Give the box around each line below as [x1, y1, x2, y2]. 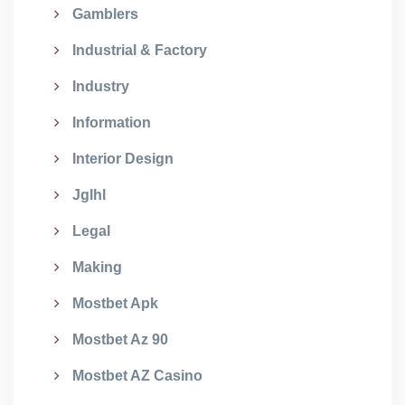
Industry [72, 79, 129, 94]
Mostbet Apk [72, 296, 158, 311]
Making [72, 259, 122, 275]
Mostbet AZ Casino [72, 368, 202, 383]
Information [72, 115, 151, 130]
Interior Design [72, 151, 174, 166]
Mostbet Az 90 [72, 332, 168, 347]
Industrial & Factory [72, 42, 207, 58]
